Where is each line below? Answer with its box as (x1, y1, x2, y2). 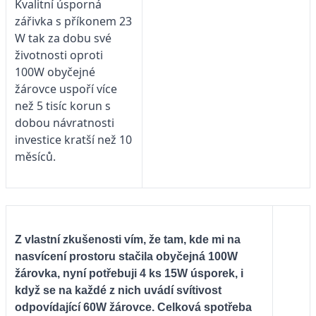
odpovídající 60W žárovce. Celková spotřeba (15, 300, 252, 313)
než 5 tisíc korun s (15, 97, 111, 114)
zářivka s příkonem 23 (15, 13, 132, 29)
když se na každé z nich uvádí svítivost (15, 284, 221, 296)
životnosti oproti (15, 47, 103, 63)
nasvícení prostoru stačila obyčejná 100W (15, 250, 238, 262)
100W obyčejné (15, 63, 95, 80)
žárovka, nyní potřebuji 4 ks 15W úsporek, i (15, 267, 243, 279)
